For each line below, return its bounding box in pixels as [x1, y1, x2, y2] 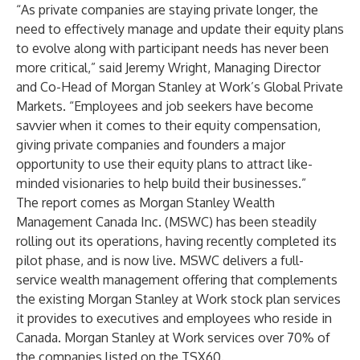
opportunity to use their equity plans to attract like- [16, 156, 313, 172]
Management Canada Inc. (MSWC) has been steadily [16, 214, 317, 230]
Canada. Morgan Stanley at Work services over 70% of [16, 329, 330, 346]
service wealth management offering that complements [16, 272, 337, 288]
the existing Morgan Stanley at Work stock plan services [16, 291, 341, 307]
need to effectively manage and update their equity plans [16, 21, 344, 37]
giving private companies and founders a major [16, 137, 285, 153]
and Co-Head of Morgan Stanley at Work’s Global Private [16, 79, 343, 95]
